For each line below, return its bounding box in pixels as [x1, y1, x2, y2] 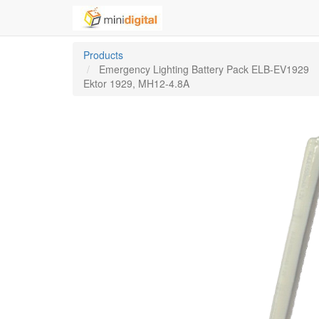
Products [83, 48, 123, 62]
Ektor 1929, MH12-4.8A [83, 76, 189, 90]
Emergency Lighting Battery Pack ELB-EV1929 [99, 62, 309, 76]
